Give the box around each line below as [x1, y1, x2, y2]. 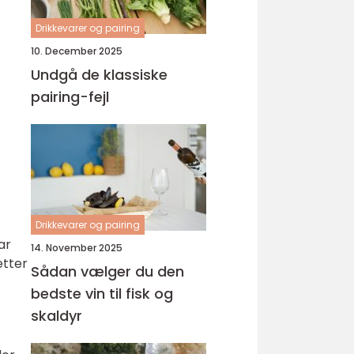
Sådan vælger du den [31, 262, 184, 281]
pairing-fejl [31, 87, 109, 107]
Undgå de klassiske [31, 65, 168, 85]
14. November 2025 [31, 241, 122, 254]
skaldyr [31, 306, 82, 326]
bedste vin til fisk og [31, 284, 173, 303]
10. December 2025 [31, 44, 122, 58]
